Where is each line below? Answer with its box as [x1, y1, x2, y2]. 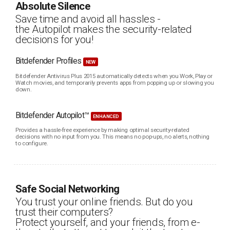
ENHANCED [93, 113, 119, 119]
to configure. [15, 140, 48, 147]
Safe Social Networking [15, 183, 120, 196]
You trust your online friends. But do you [15, 196, 193, 208]
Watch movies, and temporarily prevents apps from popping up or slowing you [15, 79, 214, 86]
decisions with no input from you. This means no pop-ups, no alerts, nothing [15, 133, 210, 141]
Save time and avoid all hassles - [15, 12, 161, 25]
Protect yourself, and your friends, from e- [15, 216, 200, 229]
